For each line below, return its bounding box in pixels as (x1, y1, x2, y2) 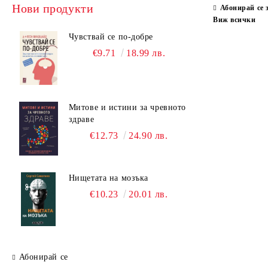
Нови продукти (12, 2, 94, 15)
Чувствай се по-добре (68, 32, 153, 41)
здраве (68, 115, 95, 124)
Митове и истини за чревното (68, 103, 186, 112)
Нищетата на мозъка (68, 173, 148, 182)
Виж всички (213, 16, 256, 24)
